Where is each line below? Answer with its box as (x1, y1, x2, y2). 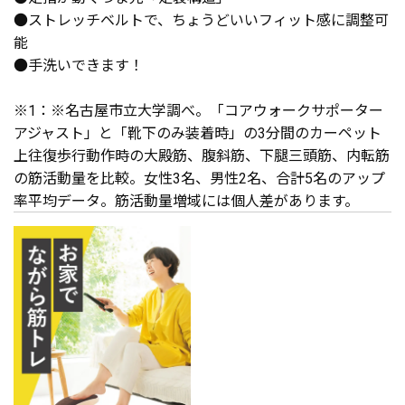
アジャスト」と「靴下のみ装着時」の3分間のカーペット (14, 120, 381, 143)
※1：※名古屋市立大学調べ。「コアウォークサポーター (14, 98, 383, 120)
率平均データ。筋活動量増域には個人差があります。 (14, 188, 359, 211)
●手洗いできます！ (14, 52, 144, 75)
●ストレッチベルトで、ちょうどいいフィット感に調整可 (14, 7, 389, 30)
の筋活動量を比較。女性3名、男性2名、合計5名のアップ (14, 165, 385, 188)
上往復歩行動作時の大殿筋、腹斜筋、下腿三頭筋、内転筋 (14, 143, 390, 165)
